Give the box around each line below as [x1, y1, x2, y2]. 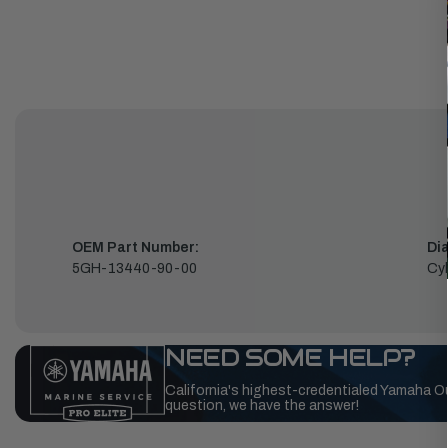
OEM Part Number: [72, 240, 199, 256]
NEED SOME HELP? [165, 342, 415, 374]
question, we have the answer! [165, 398, 359, 414]
